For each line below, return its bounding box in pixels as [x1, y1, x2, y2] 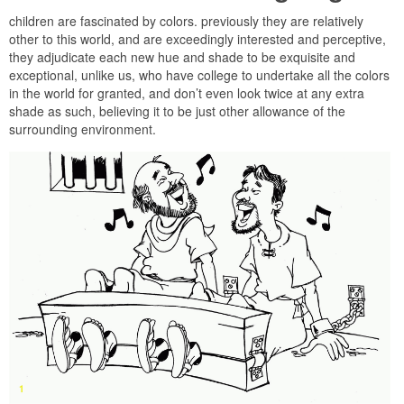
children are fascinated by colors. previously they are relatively [9, 12, 363, 31]
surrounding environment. [9, 120, 156, 139]
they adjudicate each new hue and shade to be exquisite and [9, 48, 355, 67]
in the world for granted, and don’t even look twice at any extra [9, 84, 364, 103]
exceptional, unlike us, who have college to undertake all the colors [9, 66, 390, 85]
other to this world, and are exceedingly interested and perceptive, [9, 30, 386, 49]
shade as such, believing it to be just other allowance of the [9, 102, 345, 121]
